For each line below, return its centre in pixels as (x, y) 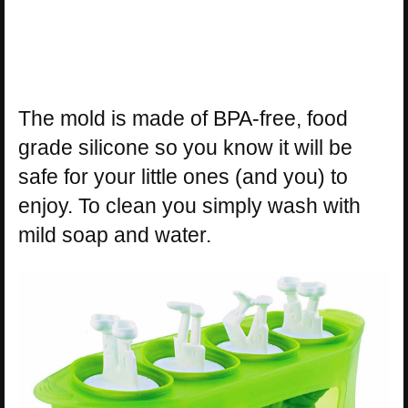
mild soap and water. (115, 235)
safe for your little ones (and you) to (183, 177)
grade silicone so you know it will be (185, 148)
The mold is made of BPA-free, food (183, 119)
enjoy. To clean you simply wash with (189, 206)
